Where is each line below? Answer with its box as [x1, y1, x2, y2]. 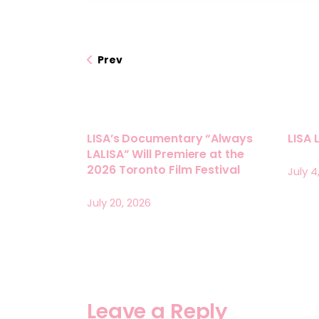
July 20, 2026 [87, 194, 151, 210]
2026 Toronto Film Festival [87, 161, 240, 178]
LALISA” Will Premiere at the [87, 145, 244, 162]
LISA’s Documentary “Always [87, 130, 253, 147]
